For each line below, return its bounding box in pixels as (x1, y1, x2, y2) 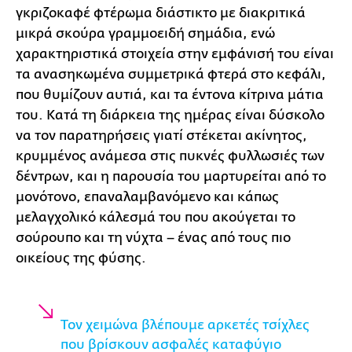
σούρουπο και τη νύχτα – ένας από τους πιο (16, 229, 291, 245)
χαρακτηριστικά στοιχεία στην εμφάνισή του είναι (16, 46, 334, 61)
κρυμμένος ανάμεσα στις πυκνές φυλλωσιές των (16, 148, 324, 163)
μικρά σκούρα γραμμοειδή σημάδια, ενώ (16, 25, 275, 41)
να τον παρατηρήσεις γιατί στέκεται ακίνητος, (16, 127, 307, 143)
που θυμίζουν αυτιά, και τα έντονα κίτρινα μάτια (16, 86, 324, 102)
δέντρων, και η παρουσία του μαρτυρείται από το (16, 168, 326, 184)
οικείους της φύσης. (16, 250, 146, 266)
